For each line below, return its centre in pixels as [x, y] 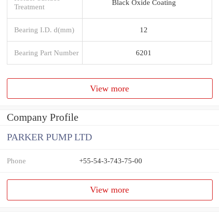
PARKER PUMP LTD [49, 137]
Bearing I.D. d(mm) [44, 29]
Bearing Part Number [46, 52]
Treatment [29, 6]
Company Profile [43, 118]
